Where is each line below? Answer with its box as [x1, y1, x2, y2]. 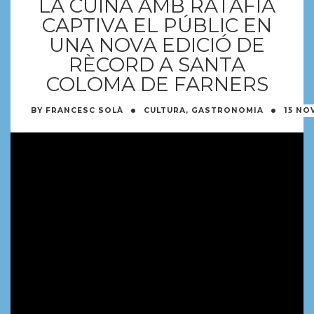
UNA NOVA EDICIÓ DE [49, 32, 265, 57]
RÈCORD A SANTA [69, 52, 245, 76]
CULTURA [143, 105, 186, 115]
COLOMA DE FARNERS [46, 71, 268, 96]
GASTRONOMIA [191, 105, 264, 115]
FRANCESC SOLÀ [45, 105, 123, 115]
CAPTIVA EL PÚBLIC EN [42, 13, 272, 37]
